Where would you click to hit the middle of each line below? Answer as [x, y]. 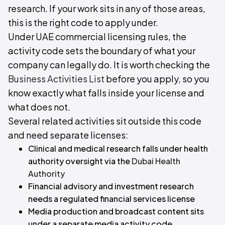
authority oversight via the [80, 161]
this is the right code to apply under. [83, 22]
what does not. [39, 107]
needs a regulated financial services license [111, 199]
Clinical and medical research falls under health [118, 148]
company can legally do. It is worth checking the [109, 65]
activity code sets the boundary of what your [102, 50]
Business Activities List [56, 79]
